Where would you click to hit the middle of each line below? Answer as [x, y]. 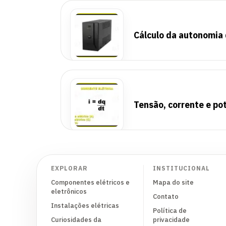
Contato [165, 196]
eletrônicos [69, 191]
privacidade [171, 220]
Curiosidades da [76, 220]
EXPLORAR [69, 168]
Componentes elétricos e [90, 182]
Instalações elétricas [85, 206]
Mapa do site [173, 182]
